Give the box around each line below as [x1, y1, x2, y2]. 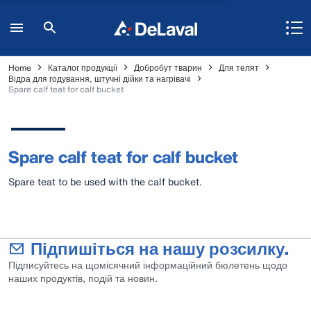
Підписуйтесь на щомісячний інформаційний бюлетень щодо [8, 258, 287, 272]
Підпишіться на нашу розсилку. [31, 236, 289, 261]
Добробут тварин [134, 61, 202, 74]
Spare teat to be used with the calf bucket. [8, 174, 202, 189]
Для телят [219, 61, 259, 74]
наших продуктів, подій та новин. [8, 271, 158, 285]
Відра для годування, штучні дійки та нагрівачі [8, 72, 191, 85]
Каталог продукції [48, 61, 117, 74]
